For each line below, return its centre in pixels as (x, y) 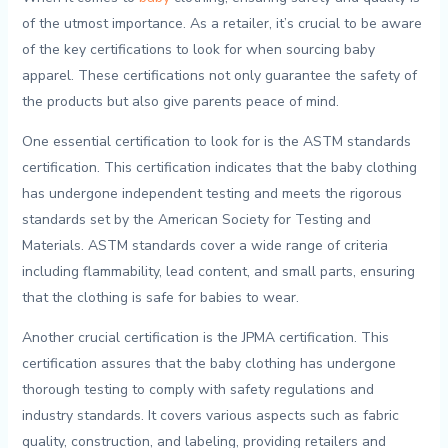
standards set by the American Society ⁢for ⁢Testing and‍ (196, 219)
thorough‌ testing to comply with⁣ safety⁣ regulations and (197, 389)
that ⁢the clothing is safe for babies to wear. (160, 297)
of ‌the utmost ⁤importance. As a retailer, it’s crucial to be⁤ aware (221, 23)
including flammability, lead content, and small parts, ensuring (218, 271)
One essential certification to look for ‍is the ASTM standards (216, 141)
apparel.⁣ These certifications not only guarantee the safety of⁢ (219, 75)
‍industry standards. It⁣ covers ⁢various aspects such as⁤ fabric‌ (210, 415)
